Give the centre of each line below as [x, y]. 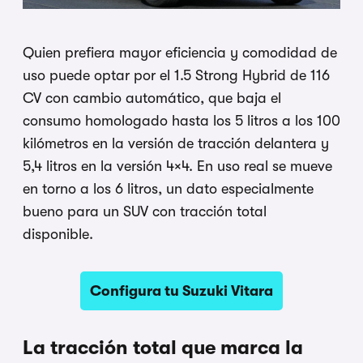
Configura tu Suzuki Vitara [181, 290]
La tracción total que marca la [163, 347]
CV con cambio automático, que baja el [152, 98]
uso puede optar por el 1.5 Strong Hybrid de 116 [176, 75]
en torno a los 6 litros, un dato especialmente [168, 188]
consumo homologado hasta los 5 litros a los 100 [181, 120]
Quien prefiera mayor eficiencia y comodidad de [180, 52]
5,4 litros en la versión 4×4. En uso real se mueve [177, 166]
